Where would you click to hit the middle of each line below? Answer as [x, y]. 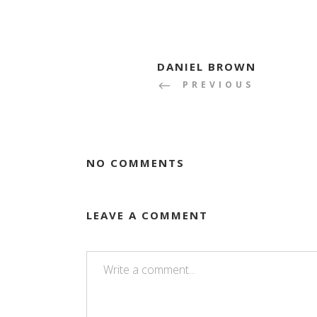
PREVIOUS [218, 85]
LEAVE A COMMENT [147, 215]
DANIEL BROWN [207, 67]
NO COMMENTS [136, 163]
